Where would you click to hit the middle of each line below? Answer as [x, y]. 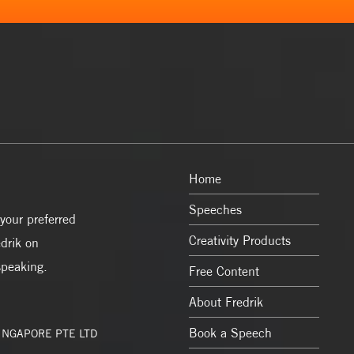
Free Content [224, 271]
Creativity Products [240, 240]
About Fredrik [226, 302]
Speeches [215, 209]
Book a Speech [230, 333]
